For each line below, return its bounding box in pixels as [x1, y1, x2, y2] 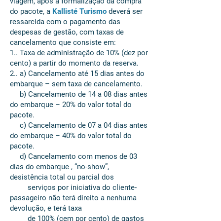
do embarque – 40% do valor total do [10, 131, 132, 140]
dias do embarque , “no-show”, [10, 162, 109, 171]
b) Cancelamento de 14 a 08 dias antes [10, 90, 147, 99]
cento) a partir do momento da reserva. [10, 59, 139, 68]
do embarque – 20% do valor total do [10, 100, 132, 109]
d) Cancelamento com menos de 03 [10, 152, 137, 161]
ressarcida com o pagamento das [10, 17, 120, 26]
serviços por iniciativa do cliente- [10, 183, 137, 192]
